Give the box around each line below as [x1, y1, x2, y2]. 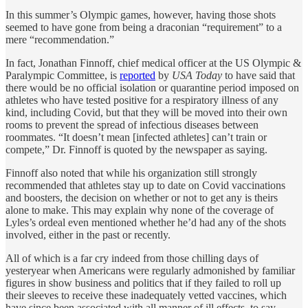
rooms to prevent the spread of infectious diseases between [5, 118, 258, 131]
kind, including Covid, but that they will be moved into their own [5, 106, 287, 118]
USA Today [172, 69, 222, 81]
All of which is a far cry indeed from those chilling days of [5, 252, 258, 264]
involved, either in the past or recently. [5, 228, 173, 241]
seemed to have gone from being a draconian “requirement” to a [5, 21, 282, 33]
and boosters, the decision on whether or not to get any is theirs [5, 191, 278, 203]
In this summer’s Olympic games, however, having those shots [5, 8, 276, 21]
